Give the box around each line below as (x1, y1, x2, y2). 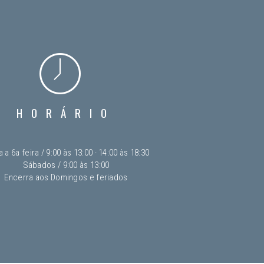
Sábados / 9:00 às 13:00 (22, 159, 110, 170)
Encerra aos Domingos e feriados (4, 171, 128, 183)
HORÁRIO (16, 104, 115, 121)
